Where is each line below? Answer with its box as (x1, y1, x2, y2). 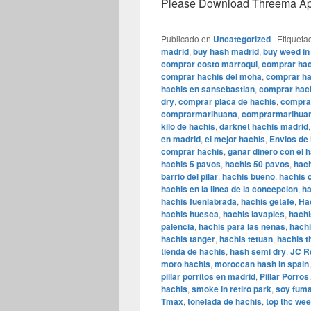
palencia (161, 220, 194, 233)
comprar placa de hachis (178, 95, 276, 108)
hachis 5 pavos (161, 158, 221, 171)
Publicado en (161, 33, 211, 45)
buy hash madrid (193, 45, 259, 58)
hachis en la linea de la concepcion (161, 183, 298, 196)
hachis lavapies (223, 208, 285, 221)
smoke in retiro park (192, 283, 271, 296)
